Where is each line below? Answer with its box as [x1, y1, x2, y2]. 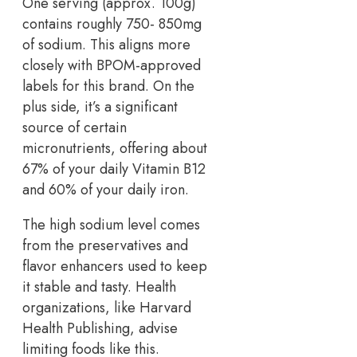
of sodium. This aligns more [22, 33, 190, 55]
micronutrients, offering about [22, 137, 207, 159]
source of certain [22, 116, 127, 138]
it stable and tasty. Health [22, 276, 176, 297]
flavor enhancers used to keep [22, 255, 207, 277]
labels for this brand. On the [22, 75, 194, 96]
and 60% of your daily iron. [22, 178, 189, 200]
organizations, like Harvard [22, 296, 191, 318]
